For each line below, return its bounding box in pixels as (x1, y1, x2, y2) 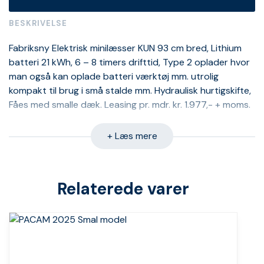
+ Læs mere (107, 130, 157, 143)
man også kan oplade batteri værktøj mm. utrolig (9, 70, 219, 83)
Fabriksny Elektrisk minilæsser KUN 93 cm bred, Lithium (9, 42, 242, 55)
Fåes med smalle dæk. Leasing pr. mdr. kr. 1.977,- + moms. (9, 98, 250, 111)
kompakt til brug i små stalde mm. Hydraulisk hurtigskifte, (9, 84, 251, 97)
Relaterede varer (57, 178, 189, 200)
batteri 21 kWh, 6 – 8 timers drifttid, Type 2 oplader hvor (9, 56, 250, 69)
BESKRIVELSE (9, 18, 67, 29)
